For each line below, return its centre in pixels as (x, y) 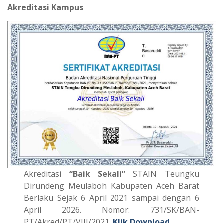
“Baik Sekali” (97, 173)
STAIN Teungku (162, 173)
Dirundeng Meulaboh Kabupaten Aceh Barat (111, 185)
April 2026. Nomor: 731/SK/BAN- (111, 209)
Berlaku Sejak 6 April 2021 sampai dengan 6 (111, 197)
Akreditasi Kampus (45, 7)
